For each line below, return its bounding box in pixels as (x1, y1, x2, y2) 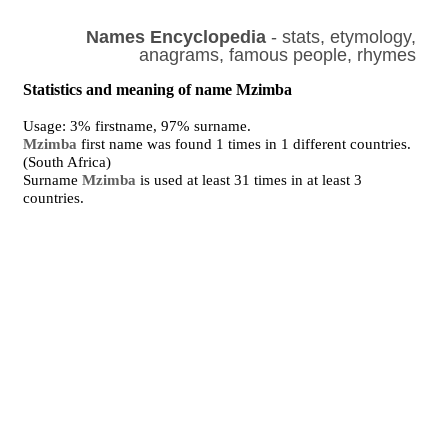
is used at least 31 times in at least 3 (136, 172, 363, 188)
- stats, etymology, (265, 27, 416, 47)
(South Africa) (23, 154, 112, 170)
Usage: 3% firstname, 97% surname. (23, 118, 252, 134)
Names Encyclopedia (85, 27, 266, 47)
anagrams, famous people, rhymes (138, 45, 416, 65)
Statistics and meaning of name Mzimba (23, 81, 293, 98)
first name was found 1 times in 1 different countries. (77, 136, 412, 152)
